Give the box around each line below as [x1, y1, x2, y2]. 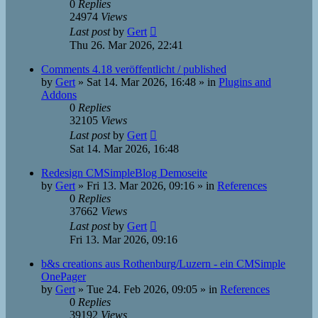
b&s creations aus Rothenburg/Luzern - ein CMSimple [41, 258, 285, 270]
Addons [41, 89, 77, 101]
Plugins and [219, 76, 271, 88]
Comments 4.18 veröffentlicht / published [41, 63, 226, 75]
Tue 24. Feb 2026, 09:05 [87, 283, 197, 295]
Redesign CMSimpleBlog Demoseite [41, 167, 207, 179]
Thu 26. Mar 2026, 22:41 [70, 39, 183, 51]
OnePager [41, 270, 86, 283]
